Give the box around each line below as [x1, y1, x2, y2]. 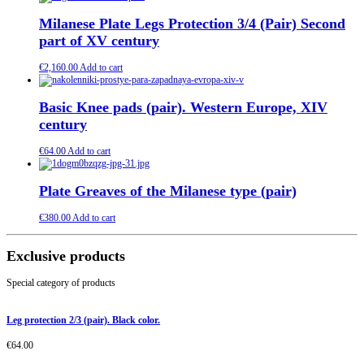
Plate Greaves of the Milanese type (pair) [39, 183, 297, 200]
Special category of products [6, 276, 115, 288]
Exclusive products [6, 247, 125, 264]
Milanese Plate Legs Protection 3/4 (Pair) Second [39, 15, 345, 32]
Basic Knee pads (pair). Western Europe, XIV [39, 99, 327, 116]
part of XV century [39, 32, 159, 50]
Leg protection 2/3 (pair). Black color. [6, 314, 160, 326]
